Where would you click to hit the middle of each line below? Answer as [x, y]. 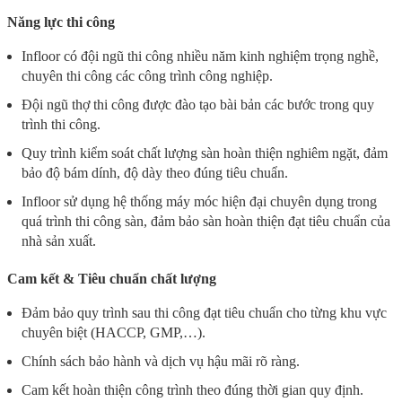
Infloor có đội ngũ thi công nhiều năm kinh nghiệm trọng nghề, [200, 56]
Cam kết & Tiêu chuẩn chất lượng [112, 278]
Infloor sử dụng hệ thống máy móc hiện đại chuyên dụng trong [199, 201]
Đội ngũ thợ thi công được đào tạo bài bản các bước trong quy [198, 104]
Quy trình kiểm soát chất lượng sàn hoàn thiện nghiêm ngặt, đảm [205, 153]
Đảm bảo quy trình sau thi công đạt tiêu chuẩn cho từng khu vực [204, 312]
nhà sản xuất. [59, 240]
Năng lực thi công [61, 22]
